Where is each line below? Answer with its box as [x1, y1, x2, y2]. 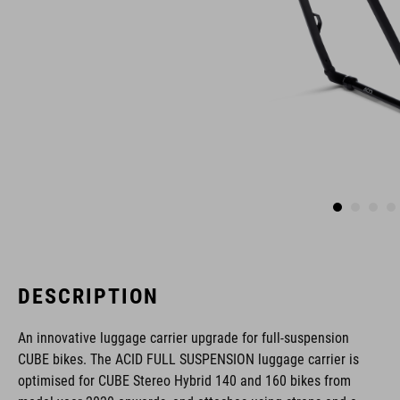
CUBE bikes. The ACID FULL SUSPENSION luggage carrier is [18, 351, 359, 368]
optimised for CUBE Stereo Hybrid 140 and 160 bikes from [18, 372, 351, 389]
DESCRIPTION [18, 284, 159, 309]
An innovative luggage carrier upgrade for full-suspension [18, 329, 349, 346]
